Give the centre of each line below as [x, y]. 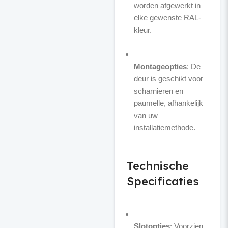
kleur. [142, 30]
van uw [146, 115]
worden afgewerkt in [167, 5]
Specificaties [163, 181]
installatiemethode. [164, 127]
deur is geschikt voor [168, 79]
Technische [158, 166]
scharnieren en [158, 91]
